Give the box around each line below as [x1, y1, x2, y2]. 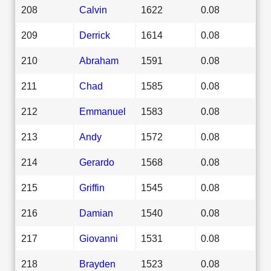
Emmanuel [79, 105, 126, 117]
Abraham [79, 54, 119, 66]
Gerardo [79, 156, 114, 168]
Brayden [79, 258, 116, 269]
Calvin [79, 4, 107, 15]
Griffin [79, 181, 105, 193]
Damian [79, 207, 113, 218]
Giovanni [79, 232, 118, 244]
